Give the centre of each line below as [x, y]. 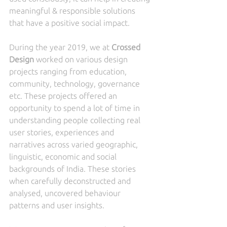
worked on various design [82, 59]
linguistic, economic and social [64, 156]
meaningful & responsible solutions [73, 10]
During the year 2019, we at [60, 47]
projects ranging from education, [69, 71]
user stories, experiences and [63, 132]
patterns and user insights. [58, 205]
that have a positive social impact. [69, 23]
